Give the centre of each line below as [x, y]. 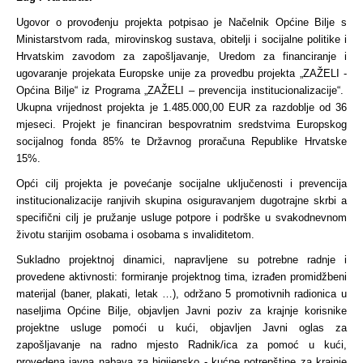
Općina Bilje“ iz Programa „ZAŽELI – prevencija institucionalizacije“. [181, 90]
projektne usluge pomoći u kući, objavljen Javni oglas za [181, 328]
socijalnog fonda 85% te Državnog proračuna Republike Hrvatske [181, 141]
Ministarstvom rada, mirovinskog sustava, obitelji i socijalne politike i [181, 39]
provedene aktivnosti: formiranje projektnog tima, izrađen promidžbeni [181, 277]
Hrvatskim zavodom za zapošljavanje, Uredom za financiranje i [181, 56]
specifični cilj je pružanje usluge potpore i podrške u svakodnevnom [181, 218]
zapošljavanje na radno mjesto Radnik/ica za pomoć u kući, [181, 345]
